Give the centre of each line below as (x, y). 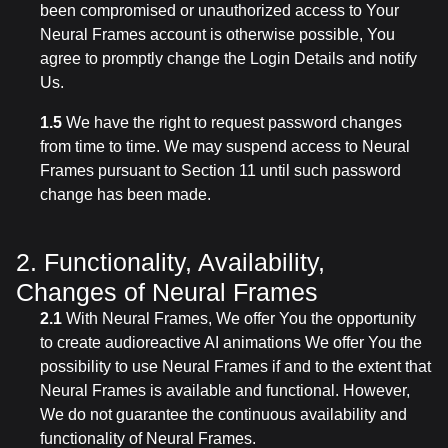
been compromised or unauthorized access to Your (219, 10)
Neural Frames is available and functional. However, (225, 390)
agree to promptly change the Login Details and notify (228, 58)
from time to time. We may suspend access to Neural (225, 146)
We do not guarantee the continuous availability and (223, 414)
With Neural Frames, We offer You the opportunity (239, 318)
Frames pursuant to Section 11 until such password (220, 170)
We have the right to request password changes (232, 122)
